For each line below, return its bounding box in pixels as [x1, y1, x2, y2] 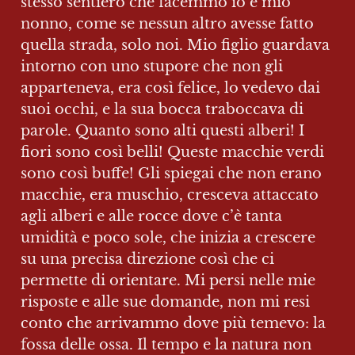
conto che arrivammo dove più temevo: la [21, 315, 326, 332]
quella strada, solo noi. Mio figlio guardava [21, 36, 330, 54]
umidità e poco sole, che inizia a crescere [21, 229, 315, 246]
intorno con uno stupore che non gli [21, 58, 283, 75]
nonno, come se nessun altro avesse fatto [21, 15, 314, 32]
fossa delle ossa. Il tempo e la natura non [21, 336, 311, 353]
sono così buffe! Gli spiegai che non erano [21, 165, 322, 182]
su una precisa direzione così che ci [21, 250, 274, 268]
